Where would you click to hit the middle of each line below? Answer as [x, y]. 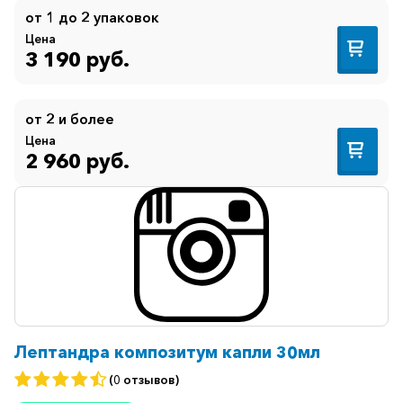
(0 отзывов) [144, 379]
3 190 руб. [77, 59]
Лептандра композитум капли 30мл [167, 353]
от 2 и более [70, 119]
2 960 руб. [77, 161]
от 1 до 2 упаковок [92, 18]
